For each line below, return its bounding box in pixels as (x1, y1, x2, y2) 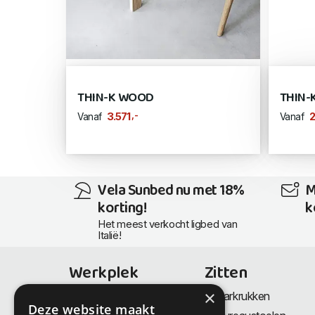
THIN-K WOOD (77, 86, 154, 109)
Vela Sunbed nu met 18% (98, 178, 245, 204)
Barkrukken (216, 289, 270, 304)
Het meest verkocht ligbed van (98, 217, 238, 231)
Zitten (204, 259, 248, 288)
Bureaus (80, 289, 121, 304)
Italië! (98, 229, 122, 242)
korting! (98, 195, 146, 221)
